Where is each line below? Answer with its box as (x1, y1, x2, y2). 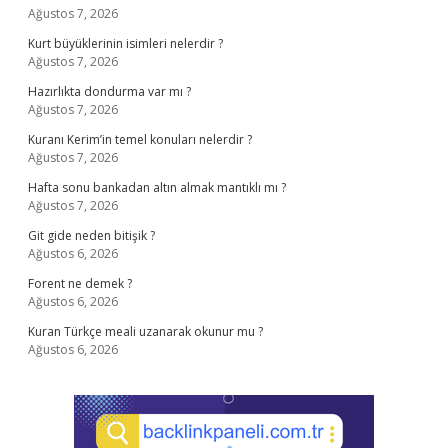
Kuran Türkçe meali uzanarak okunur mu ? (28, 323, 263, 340)
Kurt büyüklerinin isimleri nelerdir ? (28, 35, 223, 52)
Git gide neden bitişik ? (28, 227, 155, 244)
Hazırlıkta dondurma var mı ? (28, 83, 191, 100)
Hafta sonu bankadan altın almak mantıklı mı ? (28, 179, 286, 196)
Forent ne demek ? (28, 275, 132, 292)
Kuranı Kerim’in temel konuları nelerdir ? (28, 131, 252, 148)
